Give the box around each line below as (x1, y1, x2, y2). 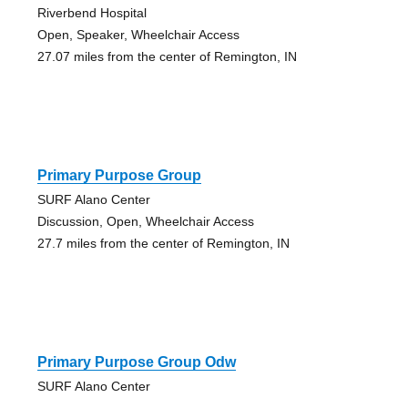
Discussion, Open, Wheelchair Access (36, 213, 254, 229)
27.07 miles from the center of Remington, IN (36, 48, 297, 64)
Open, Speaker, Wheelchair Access (36, 26, 240, 42)
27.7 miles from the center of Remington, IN (36, 235, 290, 250)
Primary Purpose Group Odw (36, 353, 236, 370)
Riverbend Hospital (36, 5, 147, 20)
